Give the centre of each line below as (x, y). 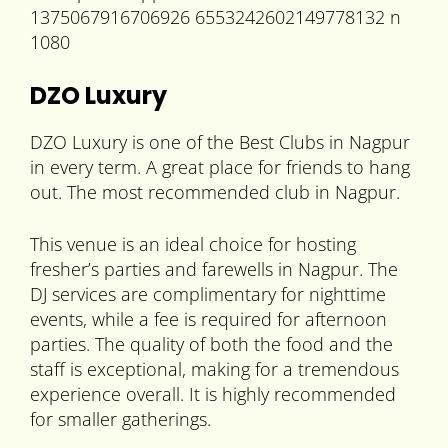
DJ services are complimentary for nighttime (208, 294)
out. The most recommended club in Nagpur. (215, 192)
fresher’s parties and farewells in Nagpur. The (214, 269)
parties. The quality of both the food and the (211, 344)
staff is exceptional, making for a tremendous (214, 369)
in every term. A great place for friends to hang (220, 167)
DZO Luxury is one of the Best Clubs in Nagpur (220, 142)
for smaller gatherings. (120, 419)
